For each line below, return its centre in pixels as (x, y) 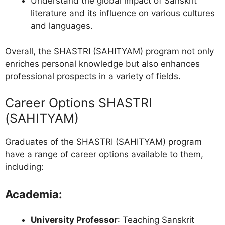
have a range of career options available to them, (104, 154)
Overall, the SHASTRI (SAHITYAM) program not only (109, 51)
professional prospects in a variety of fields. (93, 76)
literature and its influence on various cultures (123, 13)
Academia (32, 194)
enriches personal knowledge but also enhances (102, 64)
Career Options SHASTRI (79, 103)
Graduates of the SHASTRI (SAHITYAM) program (103, 142)
